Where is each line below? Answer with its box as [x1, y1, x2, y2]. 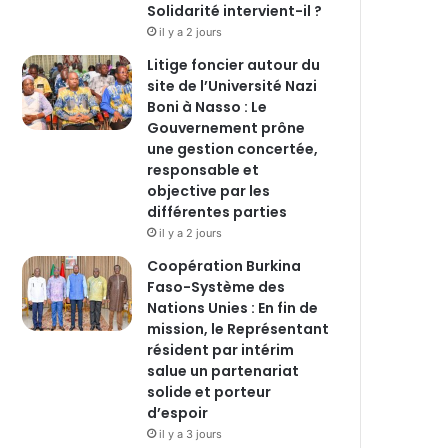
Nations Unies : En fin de [147, 297, 318, 318]
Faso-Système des [147, 276, 285, 297]
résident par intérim [147, 339, 294, 360]
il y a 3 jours [159, 426, 222, 441]
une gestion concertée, [147, 138, 318, 159]
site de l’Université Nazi [147, 75, 317, 96]
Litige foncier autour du [147, 54, 320, 75]
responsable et [147, 159, 259, 180]
